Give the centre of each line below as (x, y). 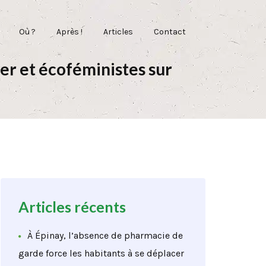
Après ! (69, 31)
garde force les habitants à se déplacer (101, 253)
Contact (170, 31)
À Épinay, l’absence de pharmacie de (105, 235)
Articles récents (72, 207)
